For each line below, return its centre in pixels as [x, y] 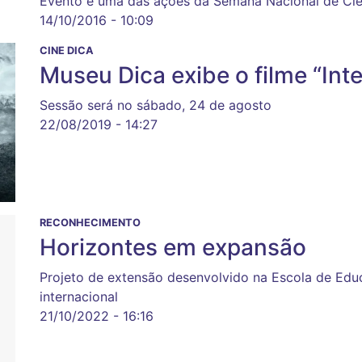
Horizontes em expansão [173, 248]
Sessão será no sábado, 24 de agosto [156, 105]
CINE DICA [67, 51]
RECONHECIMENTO [90, 223]
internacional [79, 297]
